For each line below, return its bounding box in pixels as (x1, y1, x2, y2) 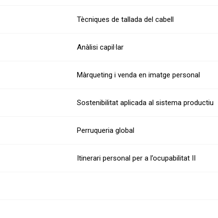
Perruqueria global (77, 126, 134, 135)
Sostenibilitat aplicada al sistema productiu (77, 98, 214, 108)
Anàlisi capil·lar (77, 43, 124, 52)
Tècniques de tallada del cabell (77, 15, 174, 24)
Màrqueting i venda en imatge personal (77, 71, 200, 80)
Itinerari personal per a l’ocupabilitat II (77, 154, 196, 163)
